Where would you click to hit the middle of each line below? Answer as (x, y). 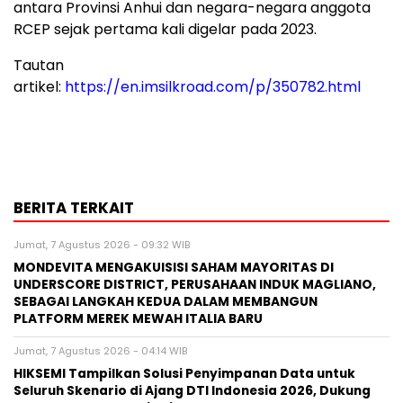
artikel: (39, 86)
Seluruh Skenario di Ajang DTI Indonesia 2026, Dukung (192, 390)
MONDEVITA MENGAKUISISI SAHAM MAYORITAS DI (174, 267)
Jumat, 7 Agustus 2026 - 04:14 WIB (100, 350)
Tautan (39, 65)
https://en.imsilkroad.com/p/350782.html (213, 86)
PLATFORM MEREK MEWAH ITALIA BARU (138, 318)
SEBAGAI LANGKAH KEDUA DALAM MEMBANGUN (166, 301)
